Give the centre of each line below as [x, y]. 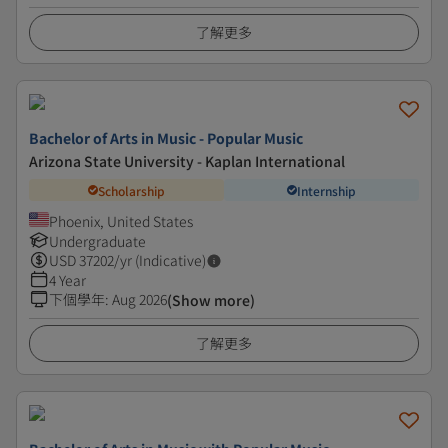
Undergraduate [97, 241]
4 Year [67, 280]
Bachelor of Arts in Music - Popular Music [166, 138]
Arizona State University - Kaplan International [187, 161]
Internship [326, 190]
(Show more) [211, 300]
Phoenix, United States [121, 221]
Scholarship [131, 190]
